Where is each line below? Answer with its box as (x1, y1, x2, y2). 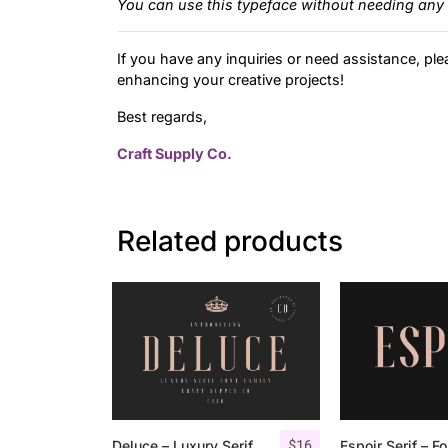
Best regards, (117, 108, 207, 126)
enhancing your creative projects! (117, 71, 344, 89)
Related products (117, 223, 343, 258)
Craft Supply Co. (117, 145, 232, 163)
